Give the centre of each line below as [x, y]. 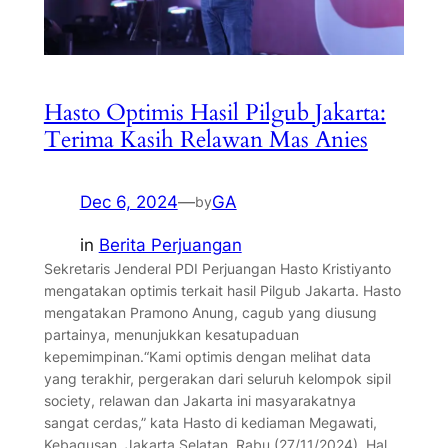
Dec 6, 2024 [128, 202]
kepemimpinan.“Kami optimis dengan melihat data [207, 356]
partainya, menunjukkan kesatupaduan [171, 334]
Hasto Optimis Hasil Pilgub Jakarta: [214, 113]
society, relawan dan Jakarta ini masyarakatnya [199, 400]
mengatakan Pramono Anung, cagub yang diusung [210, 312]
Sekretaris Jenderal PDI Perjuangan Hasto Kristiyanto [217, 268]
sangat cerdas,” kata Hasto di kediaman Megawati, [210, 422]
